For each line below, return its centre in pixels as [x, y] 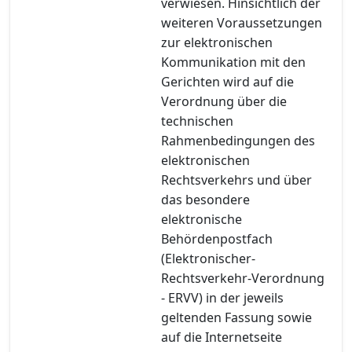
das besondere [205, 199]
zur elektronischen [217, 42]
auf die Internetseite [222, 337]
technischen [197, 121]
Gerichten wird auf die [227, 81]
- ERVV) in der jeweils [222, 297]
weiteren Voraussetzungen [242, 22]
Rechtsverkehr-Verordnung [243, 278]
